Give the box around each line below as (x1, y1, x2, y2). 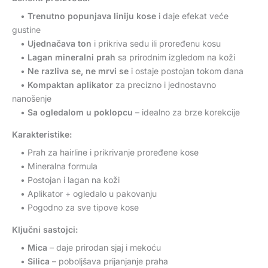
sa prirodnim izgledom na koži (115, 51, 235, 62)
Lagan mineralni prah (28, 51, 115, 62)
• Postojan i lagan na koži (12, 174, 120, 185)
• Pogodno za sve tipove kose (12, 202, 139, 212)
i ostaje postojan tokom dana (129, 65, 243, 76)
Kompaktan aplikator (28, 79, 113, 90)
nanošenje (12, 93, 51, 103)
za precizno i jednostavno (113, 79, 216, 90)
